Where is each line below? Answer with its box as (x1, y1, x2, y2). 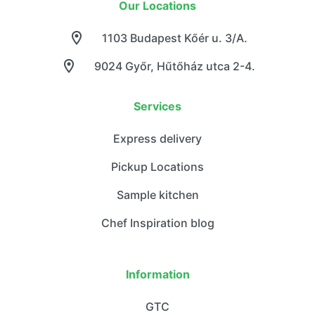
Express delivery (113, 131, 202, 146)
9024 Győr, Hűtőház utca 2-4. (94, 59, 255, 74)
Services (134, 99, 181, 114)
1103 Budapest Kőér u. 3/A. (101, 31, 247, 46)
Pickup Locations (111, 160, 204, 174)
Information (125, 267, 190, 282)
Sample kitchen (116, 188, 199, 202)
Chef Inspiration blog (101, 216, 214, 231)
